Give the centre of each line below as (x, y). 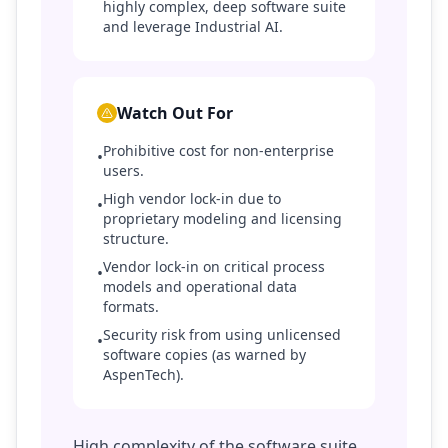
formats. (131, 306)
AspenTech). (143, 374)
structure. (136, 238)
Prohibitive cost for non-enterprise (218, 150)
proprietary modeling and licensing (222, 218)
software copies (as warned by (204, 354)
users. (123, 170)
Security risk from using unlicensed (222, 334)
